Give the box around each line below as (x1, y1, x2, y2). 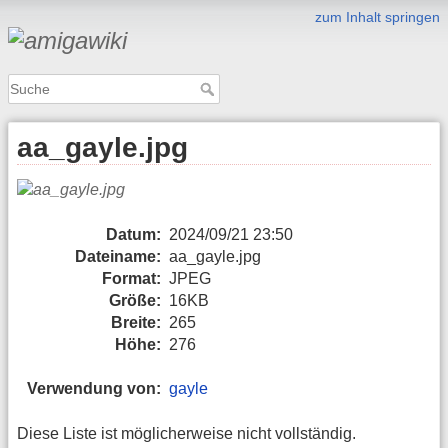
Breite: (111, 313, 161, 331)
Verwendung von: (27, 380, 161, 398)
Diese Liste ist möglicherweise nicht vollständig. (17, 424, 356, 442)
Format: (102, 269, 161, 287)
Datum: (106, 225, 161, 243)
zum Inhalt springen (315, 9, 440, 25)
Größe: (109, 291, 161, 309)
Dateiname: (75, 247, 161, 265)
